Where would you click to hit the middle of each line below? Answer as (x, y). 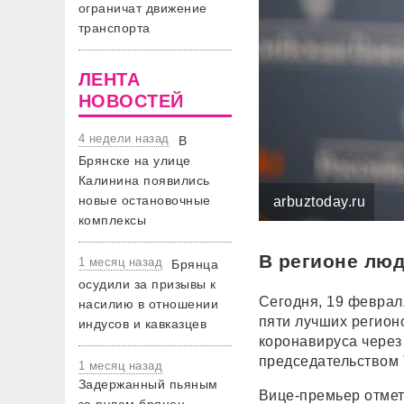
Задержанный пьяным (148, 384)
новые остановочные (145, 200)
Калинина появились (144, 180)
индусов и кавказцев (143, 324)
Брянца (195, 264)
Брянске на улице (135, 161)
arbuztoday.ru (320, 202)
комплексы (113, 220)
